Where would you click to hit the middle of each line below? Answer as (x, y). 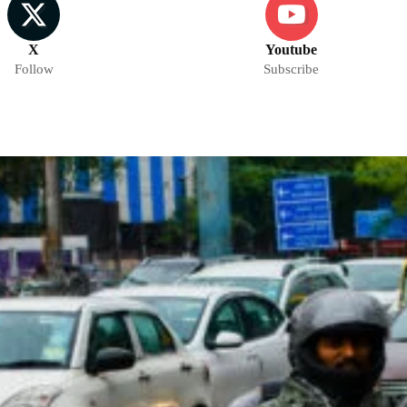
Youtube (292, 50)
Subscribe (292, 69)
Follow (34, 69)
